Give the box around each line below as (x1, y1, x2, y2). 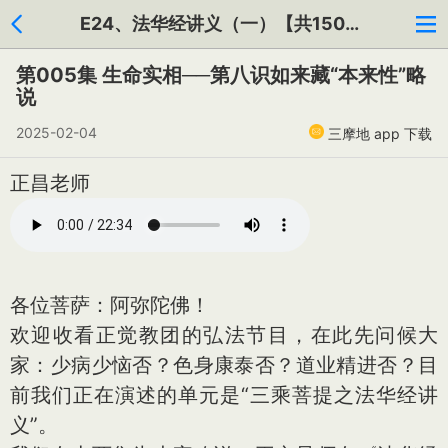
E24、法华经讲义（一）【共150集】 (345, 13, 359, 34)
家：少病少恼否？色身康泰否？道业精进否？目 (10, 353, 438, 377)
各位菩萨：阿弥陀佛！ (10, 293, 210, 317)
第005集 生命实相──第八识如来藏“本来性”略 (16, 63, 426, 87)
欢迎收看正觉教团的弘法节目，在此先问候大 (10, 323, 438, 347)
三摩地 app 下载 (328, 125, 432, 142)
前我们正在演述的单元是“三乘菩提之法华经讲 (10, 383, 438, 407)
